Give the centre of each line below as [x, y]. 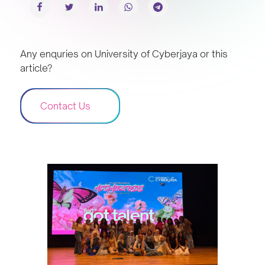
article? [36, 68]
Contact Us [65, 106]
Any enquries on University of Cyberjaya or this [124, 54]
